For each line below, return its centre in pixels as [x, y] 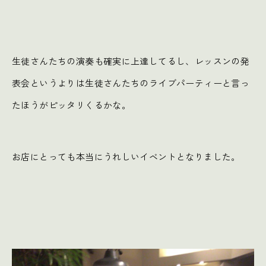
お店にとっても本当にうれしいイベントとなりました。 [126, 156]
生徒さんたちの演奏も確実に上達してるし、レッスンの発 [131, 61]
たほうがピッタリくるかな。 [72, 104]
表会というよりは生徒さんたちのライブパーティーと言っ [131, 83]
